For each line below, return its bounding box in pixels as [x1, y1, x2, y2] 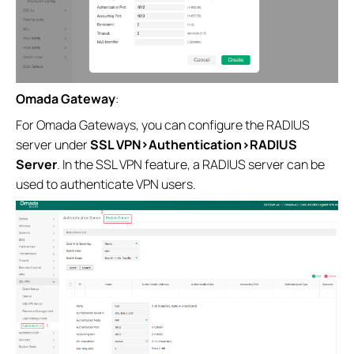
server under [16, 135, 90, 153]
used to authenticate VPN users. [16, 175, 196, 193]
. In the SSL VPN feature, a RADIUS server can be [57, 155, 325, 173]
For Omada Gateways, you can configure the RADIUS [16, 115, 310, 134]
